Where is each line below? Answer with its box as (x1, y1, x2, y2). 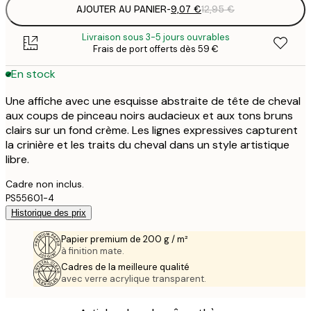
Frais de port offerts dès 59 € (92, 42, 219, 55)
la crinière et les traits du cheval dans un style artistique (6, 137, 289, 152)
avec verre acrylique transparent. (61, 272, 206, 285)
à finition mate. (61, 244, 124, 257)
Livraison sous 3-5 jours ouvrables (81, 31, 230, 43)
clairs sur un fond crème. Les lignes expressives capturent (6, 122, 298, 137)
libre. (6, 151, 29, 167)
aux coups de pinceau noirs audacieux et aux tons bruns (6, 108, 293, 123)
